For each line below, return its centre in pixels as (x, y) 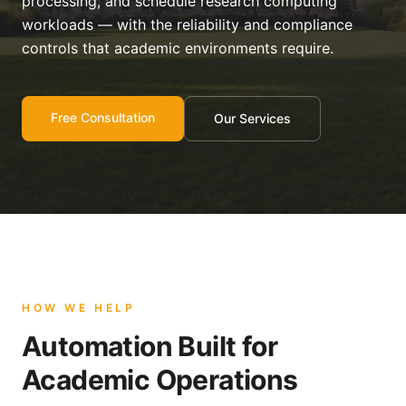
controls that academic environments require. (178, 48)
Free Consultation (103, 117)
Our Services (252, 118)
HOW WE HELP (79, 308)
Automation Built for (150, 346)
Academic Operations (160, 380)
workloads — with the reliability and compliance (187, 24)
